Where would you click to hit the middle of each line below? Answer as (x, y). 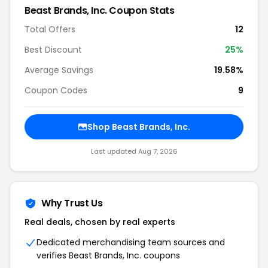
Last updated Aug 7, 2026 (134, 151)
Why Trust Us (72, 203)
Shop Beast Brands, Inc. (139, 127)
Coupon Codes (56, 90)
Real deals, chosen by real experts (100, 222)
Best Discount (53, 50)
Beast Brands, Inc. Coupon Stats (100, 10)
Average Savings (59, 70)
